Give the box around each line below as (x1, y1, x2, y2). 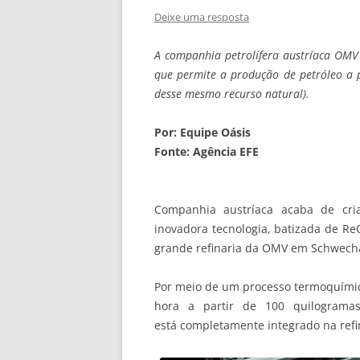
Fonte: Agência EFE (154, 144, 259, 159)
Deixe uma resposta (154, 10, 249, 24)
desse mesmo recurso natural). (154, 86, 309, 101)
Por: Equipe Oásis (154, 125, 251, 140)
